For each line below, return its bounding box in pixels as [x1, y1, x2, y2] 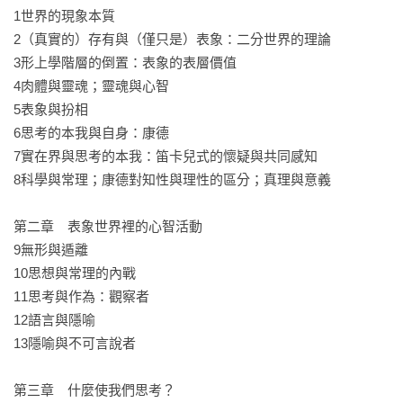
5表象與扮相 [13, 102, 88, 118]
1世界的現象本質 [13, 8, 115, 24]
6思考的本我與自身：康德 [13, 125, 169, 141]
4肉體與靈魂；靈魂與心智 [13, 78, 169, 94]
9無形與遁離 [13, 242, 88, 258]
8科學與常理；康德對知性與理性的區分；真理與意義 [13, 172, 331, 188]
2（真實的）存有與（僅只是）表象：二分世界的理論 [13, 31, 331, 48]
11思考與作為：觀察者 [13, 289, 149, 305]
